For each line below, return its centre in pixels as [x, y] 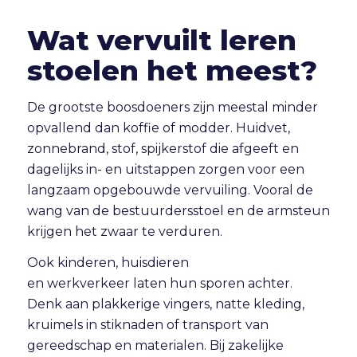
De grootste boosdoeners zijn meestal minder [172, 107]
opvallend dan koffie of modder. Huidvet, [158, 127]
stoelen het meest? [172, 71]
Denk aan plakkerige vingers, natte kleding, [165, 304]
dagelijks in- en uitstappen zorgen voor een [165, 169]
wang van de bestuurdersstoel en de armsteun [178, 210]
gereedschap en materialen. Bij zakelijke [155, 346]
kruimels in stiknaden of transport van [147, 325]
